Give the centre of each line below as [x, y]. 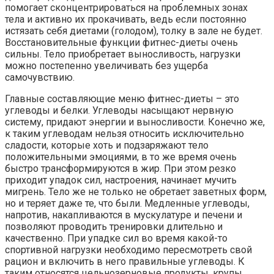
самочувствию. [40, 78]
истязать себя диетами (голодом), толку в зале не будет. [134, 31]
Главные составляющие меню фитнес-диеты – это [122, 99]
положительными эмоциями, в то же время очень [121, 157]
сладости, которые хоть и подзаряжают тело [107, 146]
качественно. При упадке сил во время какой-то [116, 239]
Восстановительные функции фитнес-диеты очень [121, 43]
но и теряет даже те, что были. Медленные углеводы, [127, 204]
